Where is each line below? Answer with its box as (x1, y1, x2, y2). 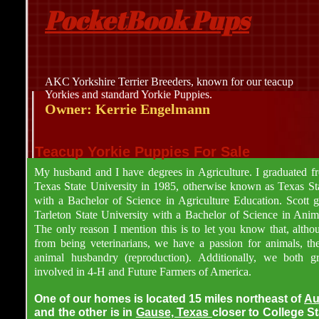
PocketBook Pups (45, 3, 249, 37)
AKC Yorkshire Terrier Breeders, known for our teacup (45, 75, 293, 88)
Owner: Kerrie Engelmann (45, 101, 210, 117)
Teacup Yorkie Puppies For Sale (35, 144, 250, 160)
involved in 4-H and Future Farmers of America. (34, 266, 251, 278)
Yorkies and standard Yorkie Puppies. (45, 88, 212, 100)
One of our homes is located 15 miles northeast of (34, 293, 304, 305)
